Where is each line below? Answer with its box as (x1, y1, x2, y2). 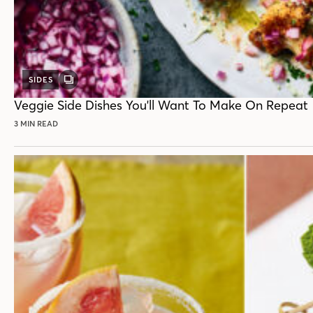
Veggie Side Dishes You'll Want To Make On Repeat (14, 96, 308, 113)
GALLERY (67, 78, 107, 89)
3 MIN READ (14, 118, 58, 129)
